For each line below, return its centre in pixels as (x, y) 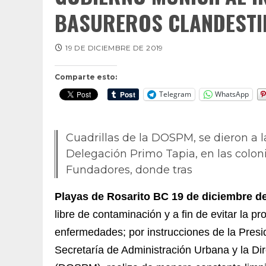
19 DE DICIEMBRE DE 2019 (114, 47)
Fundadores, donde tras (129, 170)
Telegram (175, 94)
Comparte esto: (86, 77)
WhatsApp (232, 94)
